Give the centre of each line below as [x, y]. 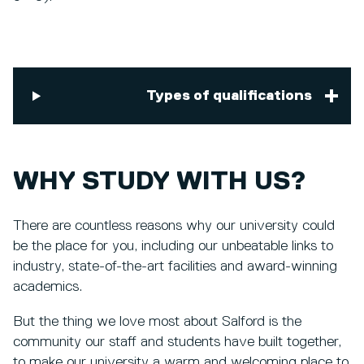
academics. [48, 286]
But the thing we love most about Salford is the [157, 321]
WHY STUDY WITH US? [160, 182]
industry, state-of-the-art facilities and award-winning [175, 266]
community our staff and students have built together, [177, 342]
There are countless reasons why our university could [174, 225]
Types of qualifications [229, 96]
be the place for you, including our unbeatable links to [173, 246]
